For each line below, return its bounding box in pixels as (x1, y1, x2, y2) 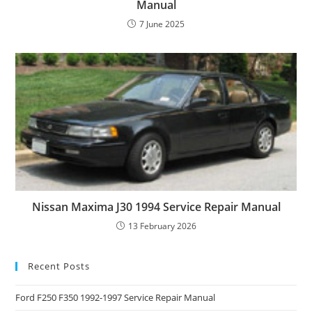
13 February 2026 (127, 219, 196, 232)
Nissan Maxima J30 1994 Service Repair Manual (31, 198, 281, 214)
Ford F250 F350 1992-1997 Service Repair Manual (15, 290, 216, 304)
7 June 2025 (139, 18, 185, 31)
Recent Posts (28, 259, 91, 272)
